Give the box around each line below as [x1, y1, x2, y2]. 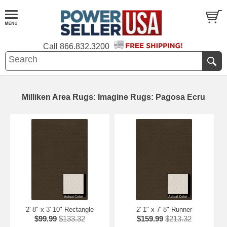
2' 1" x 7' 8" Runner [136, 206, 192, 213]
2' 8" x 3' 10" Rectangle [25, 206, 94, 213]
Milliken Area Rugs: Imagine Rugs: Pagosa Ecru [22, 93, 205, 101]
